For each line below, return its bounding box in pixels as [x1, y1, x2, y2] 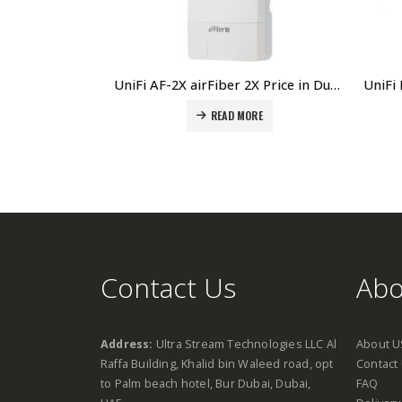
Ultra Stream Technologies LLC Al [155, 336, 337, 352]
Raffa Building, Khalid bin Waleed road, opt [100, 356, 334, 371]
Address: [100, 336, 156, 352]
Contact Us [100, 269, 236, 306]
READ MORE [210, 107, 263, 123]
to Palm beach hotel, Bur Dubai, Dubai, [100, 376, 311, 391]
